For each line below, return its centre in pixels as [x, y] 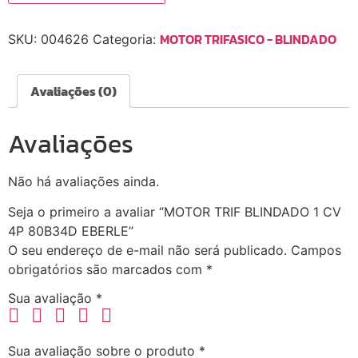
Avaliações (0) [74, 91]
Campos [316, 251]
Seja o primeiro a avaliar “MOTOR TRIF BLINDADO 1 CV [175, 212]
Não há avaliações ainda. [84, 181]
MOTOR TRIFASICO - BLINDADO [248, 39]
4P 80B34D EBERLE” [71, 231]
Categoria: [126, 39]
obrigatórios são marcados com [107, 270]
